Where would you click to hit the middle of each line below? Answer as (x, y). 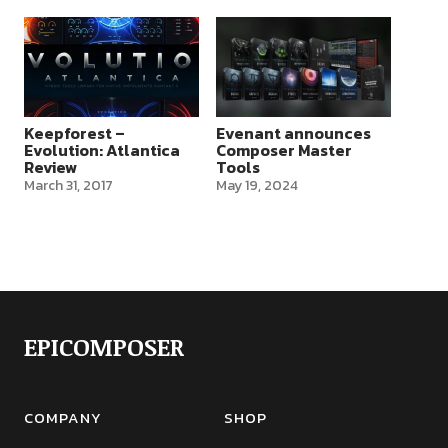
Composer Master (283, 149)
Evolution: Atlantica (101, 149)
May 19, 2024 (256, 185)
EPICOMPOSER (103, 346)
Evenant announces (293, 132)
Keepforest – (74, 132)
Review (50, 166)
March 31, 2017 (68, 185)
